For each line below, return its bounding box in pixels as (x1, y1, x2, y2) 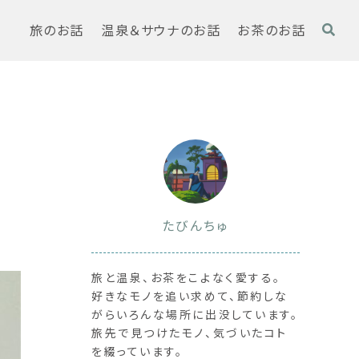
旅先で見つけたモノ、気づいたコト (91, 324, 288, 341)
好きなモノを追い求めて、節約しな (91, 287, 288, 304)
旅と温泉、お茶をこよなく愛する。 (91, 268, 281, 285)
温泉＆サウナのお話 (101, 22, 221, 38)
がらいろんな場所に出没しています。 (91, 305, 299, 322)
